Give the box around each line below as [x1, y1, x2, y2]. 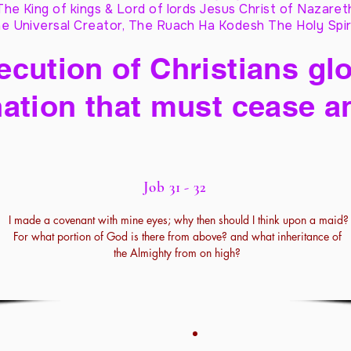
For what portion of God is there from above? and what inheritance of [13, 229, 342, 244]
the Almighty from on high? [114, 245, 241, 260]
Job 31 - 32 [143, 178, 212, 196]
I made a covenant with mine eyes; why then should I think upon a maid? [5, 212, 349, 227]
